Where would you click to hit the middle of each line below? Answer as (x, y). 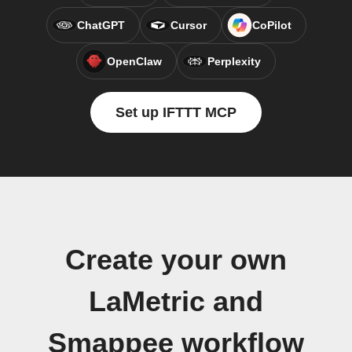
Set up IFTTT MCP (176, 112)
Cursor (188, 25)
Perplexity (234, 61)
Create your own (176, 260)
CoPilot (271, 25)
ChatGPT (101, 25)
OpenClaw (134, 61)
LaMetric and (176, 302)
